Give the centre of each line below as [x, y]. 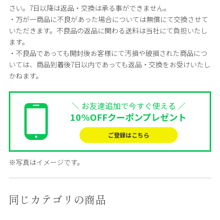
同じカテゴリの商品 [57, 199]
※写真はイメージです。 [46, 162]
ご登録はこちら [128, 135]
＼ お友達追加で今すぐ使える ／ [128, 105]
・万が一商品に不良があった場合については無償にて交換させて [108, 19]
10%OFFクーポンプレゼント [129, 117]
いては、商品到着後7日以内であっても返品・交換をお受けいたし [110, 64]
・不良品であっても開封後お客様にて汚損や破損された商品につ [108, 53]
